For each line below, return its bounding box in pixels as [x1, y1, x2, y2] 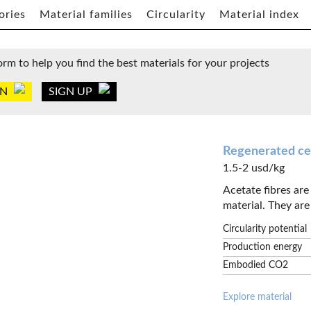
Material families [40, 9, 133, 20]
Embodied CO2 [223, 260, 289, 270]
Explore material [223, 292, 292, 302]
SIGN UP [49, 86, 95, 97]
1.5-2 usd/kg [223, 162, 285, 174]
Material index [219, 9, 299, 20]
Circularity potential [223, 224, 308, 234]
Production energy [223, 242, 303, 252]
